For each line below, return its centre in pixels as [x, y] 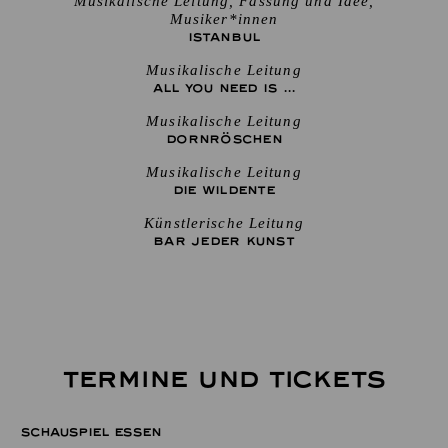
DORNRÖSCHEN [224, 139]
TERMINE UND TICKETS [224, 379]
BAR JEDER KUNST [224, 241]
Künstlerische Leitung [224, 223]
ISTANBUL [224, 37]
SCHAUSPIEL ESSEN [90, 432]
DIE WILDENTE [224, 190]
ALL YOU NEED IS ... [224, 88]
